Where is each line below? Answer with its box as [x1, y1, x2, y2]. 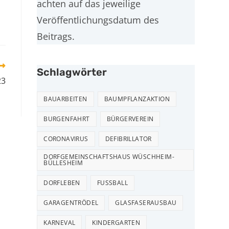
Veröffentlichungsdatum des [37, 14, 159, 26]
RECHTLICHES [5, 205, 108, 223]
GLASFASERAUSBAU [115, 198, 177, 207]
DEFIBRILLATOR [105, 134, 152, 143]
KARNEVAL [43, 218, 76, 227]
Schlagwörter [37, 66, 107, 78]
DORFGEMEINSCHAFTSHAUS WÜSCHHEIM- [43, 152, 174, 161]
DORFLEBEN [43, 178, 80, 187]
